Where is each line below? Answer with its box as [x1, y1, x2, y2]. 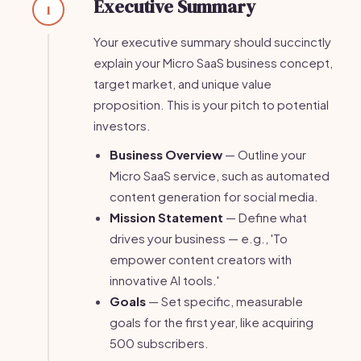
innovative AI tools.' [110, 272, 219, 288]
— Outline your [222, 147, 306, 162]
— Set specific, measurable [146, 293, 303, 309]
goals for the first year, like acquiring [110, 314, 313, 330]
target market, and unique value [93, 76, 272, 91]
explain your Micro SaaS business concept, [93, 55, 333, 70]
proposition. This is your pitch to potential [93, 97, 329, 112]
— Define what [223, 210, 307, 225]
